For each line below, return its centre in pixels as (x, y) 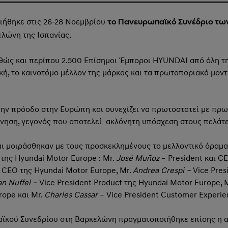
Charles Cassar (72, 195)
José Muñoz (137, 158)
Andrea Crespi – (163, 170)
